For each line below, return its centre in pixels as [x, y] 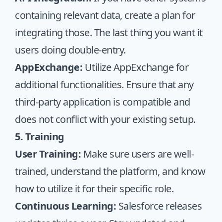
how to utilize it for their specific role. [94, 189]
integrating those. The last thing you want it [109, 32]
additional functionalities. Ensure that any [104, 84]
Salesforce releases [159, 206]
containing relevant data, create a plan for [105, 15]
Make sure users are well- [137, 154]
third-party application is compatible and [103, 102]
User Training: [48, 154]
